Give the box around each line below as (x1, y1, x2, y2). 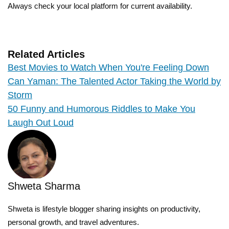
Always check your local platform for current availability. (8, 2, 192, 11)
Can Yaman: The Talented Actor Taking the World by (8, 76, 221, 87)
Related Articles (8, 49, 85, 60)
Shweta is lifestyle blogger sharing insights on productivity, (8, 204, 200, 214)
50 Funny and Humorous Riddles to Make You (8, 104, 195, 114)
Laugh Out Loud (8, 118, 74, 128)
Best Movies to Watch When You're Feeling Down (8, 62, 209, 73)
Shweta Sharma (8, 180, 80, 192)
